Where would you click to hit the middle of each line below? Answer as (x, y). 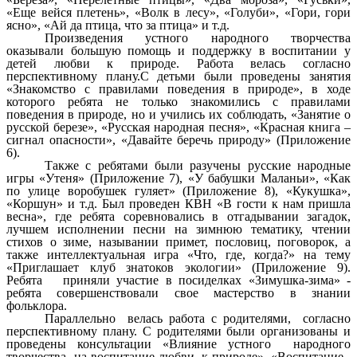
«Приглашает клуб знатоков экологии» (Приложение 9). (178, 267)
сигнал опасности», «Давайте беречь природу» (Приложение (178, 139)
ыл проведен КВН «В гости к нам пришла (230, 203)
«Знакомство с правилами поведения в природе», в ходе (178, 88)
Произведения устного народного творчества (198, 37)
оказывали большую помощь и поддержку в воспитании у (178, 50)
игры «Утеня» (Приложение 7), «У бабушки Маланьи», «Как (178, 178)
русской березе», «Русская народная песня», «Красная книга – (178, 127)
